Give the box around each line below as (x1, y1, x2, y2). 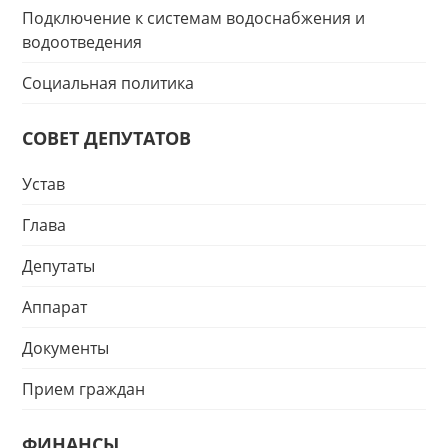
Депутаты (22, 255, 95, 277)
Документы (22, 337, 109, 359)
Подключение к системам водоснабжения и (22, 7, 365, 29)
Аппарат (22, 296, 87, 318)
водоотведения (22, 31, 142, 53)
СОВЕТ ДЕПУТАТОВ (22, 126, 191, 150)
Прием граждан (22, 378, 145, 400)
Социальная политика (22, 72, 194, 94)
